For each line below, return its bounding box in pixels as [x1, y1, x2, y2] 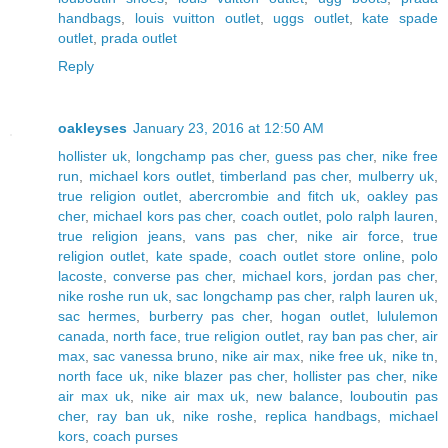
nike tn [391, 347, 435, 364]
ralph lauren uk [338, 287, 435, 304]
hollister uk [58, 147, 127, 164]
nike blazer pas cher [152, 367, 284, 384]
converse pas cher [112, 267, 232, 284]
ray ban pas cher [307, 327, 414, 344]
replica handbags [264, 407, 378, 424]
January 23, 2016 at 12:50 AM [133, 119, 324, 136]
